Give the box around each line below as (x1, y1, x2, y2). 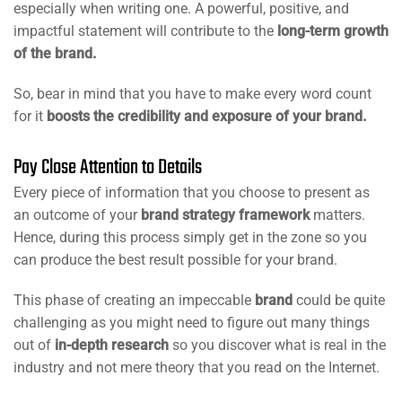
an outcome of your (13, 205, 141, 223)
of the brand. (13, 44, 96, 62)
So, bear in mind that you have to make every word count (13, 84, 371, 102)
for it (13, 107, 47, 125)
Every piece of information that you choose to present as (13, 183, 370, 201)
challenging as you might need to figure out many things (13, 313, 370, 331)
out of (13, 336, 55, 354)
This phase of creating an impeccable (13, 291, 255, 309)
